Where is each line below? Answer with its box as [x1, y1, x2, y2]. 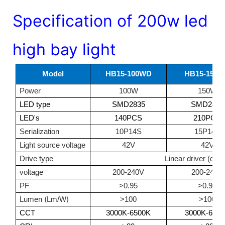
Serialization [20, 127, 60, 136]
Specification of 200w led [13, 11, 208, 31]
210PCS [193, 114, 221, 122]
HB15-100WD [105, 69, 152, 78]
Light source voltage [20, 141, 86, 149]
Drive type [20, 154, 54, 163]
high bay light [13, 39, 116, 59]
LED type [20, 100, 51, 108]
